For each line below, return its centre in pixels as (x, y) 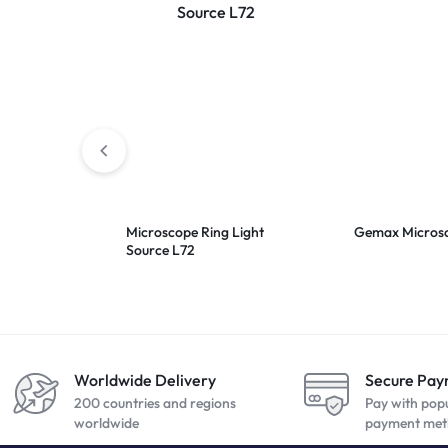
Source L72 (160, 250)
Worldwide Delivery (145, 380)
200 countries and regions (155, 403)
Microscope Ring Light (195, 232)
